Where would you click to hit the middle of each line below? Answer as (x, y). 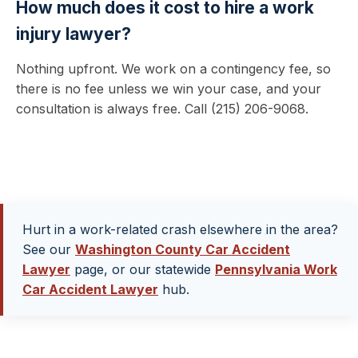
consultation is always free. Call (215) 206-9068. (162, 109)
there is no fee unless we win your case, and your (169, 89)
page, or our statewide (143, 269)
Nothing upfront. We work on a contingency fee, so (173, 69)
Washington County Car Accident (183, 249)
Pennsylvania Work (276, 269)
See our (49, 249)
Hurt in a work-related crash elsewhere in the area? (180, 229)
